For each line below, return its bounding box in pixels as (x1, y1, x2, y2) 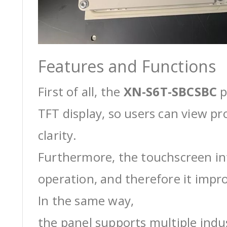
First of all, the (38, 83, 124, 100)
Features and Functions (38, 55, 216, 77)
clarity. (38, 127, 77, 143)
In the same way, (38, 192, 134, 209)
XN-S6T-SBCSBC (123, 83, 217, 100)
